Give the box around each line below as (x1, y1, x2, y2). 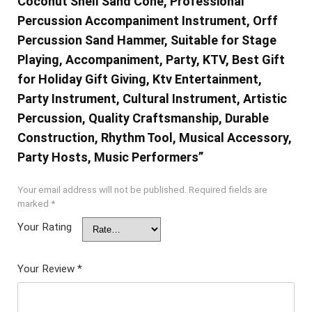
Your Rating (17, 220, 72, 233)
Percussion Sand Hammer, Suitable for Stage (17, 32, 276, 47)
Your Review (17, 262, 77, 275)
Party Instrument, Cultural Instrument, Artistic (17, 91, 287, 106)
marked (17, 197, 51, 209)
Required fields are (188, 183, 267, 195)
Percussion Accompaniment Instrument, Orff (17, 13, 278, 28)
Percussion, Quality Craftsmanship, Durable (17, 110, 269, 125)
